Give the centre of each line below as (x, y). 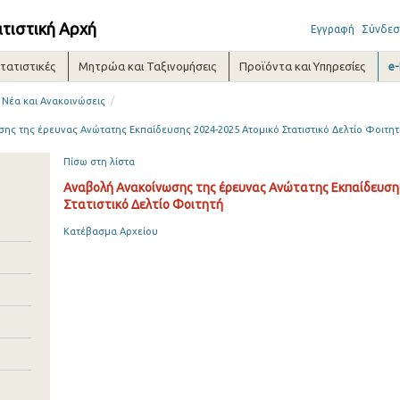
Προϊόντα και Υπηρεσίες (303, 66)
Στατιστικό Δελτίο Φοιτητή (143, 204)
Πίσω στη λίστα (99, 162)
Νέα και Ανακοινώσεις (54, 101)
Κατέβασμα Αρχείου (110, 231)
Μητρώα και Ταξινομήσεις (148, 66)
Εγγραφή (332, 29)
